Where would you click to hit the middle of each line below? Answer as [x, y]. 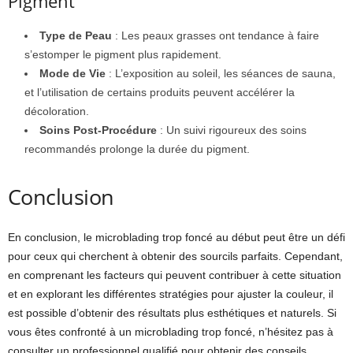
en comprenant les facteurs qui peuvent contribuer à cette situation [175, 275]
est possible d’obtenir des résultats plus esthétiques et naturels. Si [172, 313]
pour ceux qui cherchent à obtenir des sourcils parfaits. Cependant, [175, 256]
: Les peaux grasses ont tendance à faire [216, 36]
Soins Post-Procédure [98, 130]
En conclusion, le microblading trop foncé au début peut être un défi [176, 238]
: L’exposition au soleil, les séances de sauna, [221, 74]
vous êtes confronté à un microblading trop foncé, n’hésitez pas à [171, 332]
